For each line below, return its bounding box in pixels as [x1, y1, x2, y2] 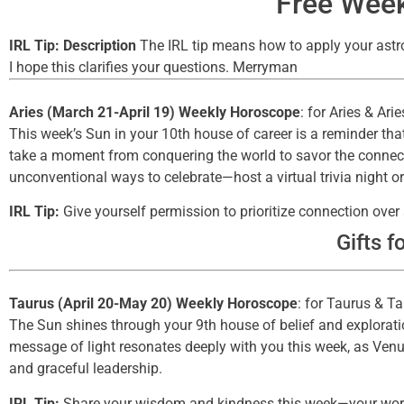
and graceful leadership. [9, 360, 162, 378]
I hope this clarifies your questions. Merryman [9, 59, 298, 77]
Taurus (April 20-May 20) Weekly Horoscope [9, 295, 298, 313]
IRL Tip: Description [9, 37, 136, 55]
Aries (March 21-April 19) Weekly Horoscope [9, 104, 300, 122]
